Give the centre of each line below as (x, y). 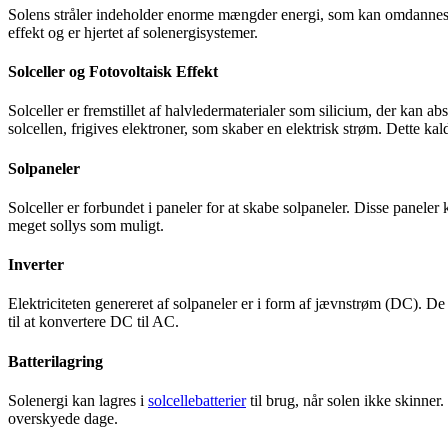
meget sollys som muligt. (86, 225)
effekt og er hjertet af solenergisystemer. (133, 32)
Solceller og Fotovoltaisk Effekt (113, 72)
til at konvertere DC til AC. (93, 322)
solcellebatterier (197, 400)
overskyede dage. (63, 418)
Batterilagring (55, 361)
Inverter (36, 265)
